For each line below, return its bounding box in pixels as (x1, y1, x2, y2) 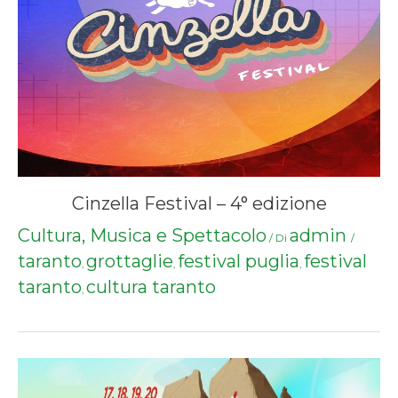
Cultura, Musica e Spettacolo (18, 224, 267, 246)
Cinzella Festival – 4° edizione (71, 192, 327, 214)
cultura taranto (86, 275, 216, 298)
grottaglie (86, 250, 173, 272)
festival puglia (178, 250, 299, 272)
